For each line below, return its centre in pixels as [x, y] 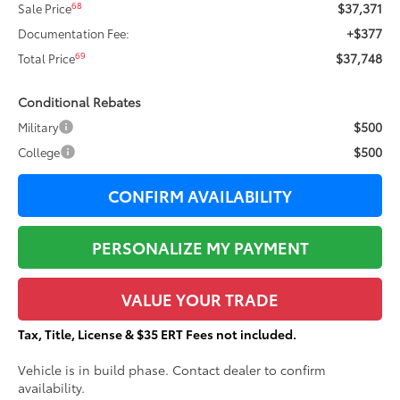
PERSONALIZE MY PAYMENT [200, 248]
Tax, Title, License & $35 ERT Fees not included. [158, 334]
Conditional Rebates [80, 102]
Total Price [47, 58]
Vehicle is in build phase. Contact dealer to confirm [172, 370]
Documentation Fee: [74, 33]
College [39, 152]
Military [38, 127]
